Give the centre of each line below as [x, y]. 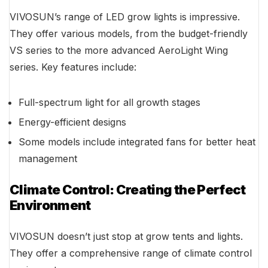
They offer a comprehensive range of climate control [131, 253]
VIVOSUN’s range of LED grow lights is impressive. [125, 17]
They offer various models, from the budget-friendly [129, 34]
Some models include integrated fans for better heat [137, 142]
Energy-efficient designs [72, 122]
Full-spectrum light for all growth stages [109, 103]
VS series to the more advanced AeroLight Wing [119, 51]
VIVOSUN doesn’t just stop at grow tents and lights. [126, 237]
